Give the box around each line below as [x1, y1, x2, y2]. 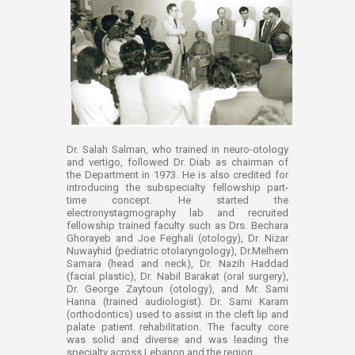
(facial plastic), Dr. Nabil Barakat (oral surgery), [67, 270, 288, 283]
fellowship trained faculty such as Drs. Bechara [67, 219, 288, 232]
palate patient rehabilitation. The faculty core [67, 321, 288, 334]
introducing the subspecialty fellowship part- [67, 181, 288, 194]
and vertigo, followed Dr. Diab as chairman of [67, 156, 288, 169]
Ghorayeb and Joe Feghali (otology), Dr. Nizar [67, 232, 288, 245]
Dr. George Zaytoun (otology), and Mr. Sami [67, 283, 288, 296]
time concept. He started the [67, 194, 288, 207]
